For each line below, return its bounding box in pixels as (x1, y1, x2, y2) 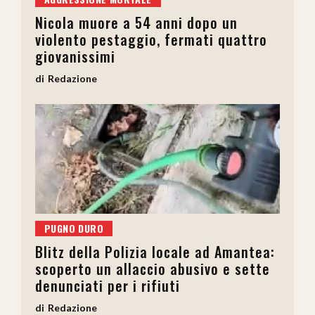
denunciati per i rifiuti (35, 275, 180, 297)
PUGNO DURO (44, 221, 103, 236)
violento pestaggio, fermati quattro (35, 28, 267, 50)
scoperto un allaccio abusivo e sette (35, 258, 270, 280)
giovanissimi (35, 45, 115, 67)
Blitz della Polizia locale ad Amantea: (35, 241, 275, 263)
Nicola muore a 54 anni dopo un (35, 11, 238, 33)
